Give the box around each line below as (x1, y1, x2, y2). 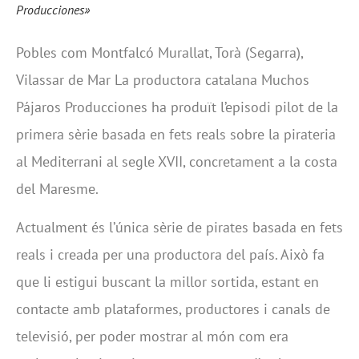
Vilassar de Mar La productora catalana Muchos (16, 70, 309, 89)
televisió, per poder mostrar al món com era (16, 327, 288, 346)
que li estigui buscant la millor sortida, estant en (16, 272, 319, 292)
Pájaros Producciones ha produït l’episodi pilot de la (16, 97, 338, 116)
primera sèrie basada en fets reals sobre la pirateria (16, 124, 336, 143)
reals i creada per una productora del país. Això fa (16, 245, 325, 264)
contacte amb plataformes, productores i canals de (16, 300, 330, 319)
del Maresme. (16, 179, 99, 198)
